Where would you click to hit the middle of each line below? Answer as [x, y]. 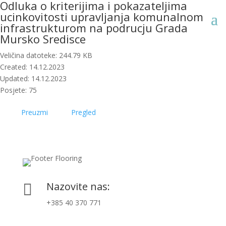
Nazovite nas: [78, 186]
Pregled [83, 112]
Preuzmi [35, 112]
